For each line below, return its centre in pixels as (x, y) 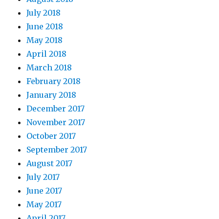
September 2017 (57, 150)
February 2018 (54, 81)
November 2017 (56, 122)
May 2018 (45, 40)
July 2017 (43, 177)
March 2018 (49, 68)
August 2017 (50, 164)
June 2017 (44, 191)
